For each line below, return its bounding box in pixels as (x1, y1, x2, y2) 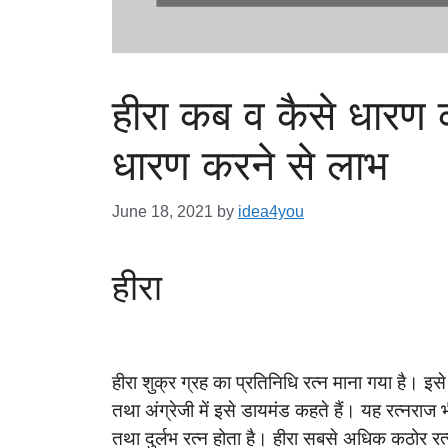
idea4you (238, 202, 304, 221)
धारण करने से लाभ (112, 142, 388, 190)
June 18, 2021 (112, 202, 213, 221)
